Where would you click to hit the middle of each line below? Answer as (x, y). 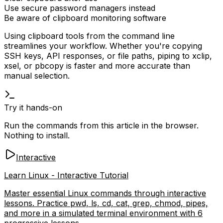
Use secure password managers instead (80, 8)
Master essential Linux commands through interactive (105, 193)
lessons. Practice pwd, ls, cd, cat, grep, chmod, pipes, (106, 203)
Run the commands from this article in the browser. (101, 125)
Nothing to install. (37, 135)
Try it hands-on (33, 107)
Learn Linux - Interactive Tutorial (66, 175)
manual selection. (37, 75)
